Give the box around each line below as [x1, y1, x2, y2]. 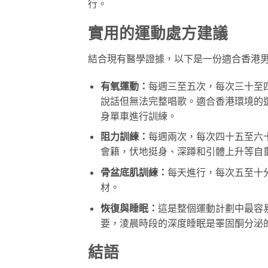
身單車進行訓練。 [100, 109, 177, 121]
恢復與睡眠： [100, 202, 158, 214]
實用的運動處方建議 [88, 24, 228, 42]
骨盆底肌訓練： [100, 166, 167, 178]
